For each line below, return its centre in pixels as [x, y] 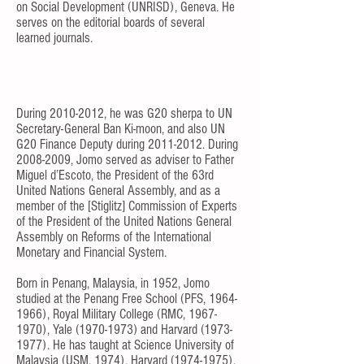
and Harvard [169, 329]
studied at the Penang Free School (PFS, [113, 299]
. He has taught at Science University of [141, 345]
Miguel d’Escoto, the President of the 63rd [115, 175]
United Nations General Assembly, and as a [118, 191]
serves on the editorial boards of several [110, 22]
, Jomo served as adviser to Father [152, 160]
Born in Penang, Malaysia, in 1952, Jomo [113, 283]
